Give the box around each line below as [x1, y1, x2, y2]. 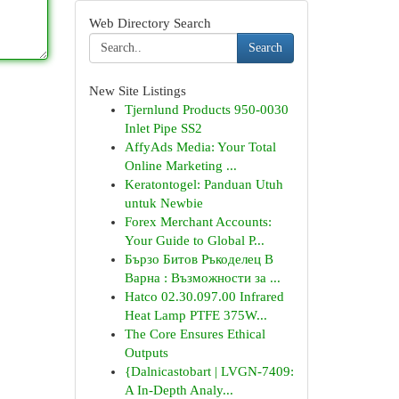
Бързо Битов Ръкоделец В [124, 252, 273, 266]
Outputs [124, 346, 168, 360]
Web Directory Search [88, 16, 211, 30]
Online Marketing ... [124, 159, 237, 173]
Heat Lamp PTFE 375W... [124, 308, 267, 322]
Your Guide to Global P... [124, 233, 265, 248]
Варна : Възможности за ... [124, 271, 281, 285]
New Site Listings [88, 84, 186, 98]
